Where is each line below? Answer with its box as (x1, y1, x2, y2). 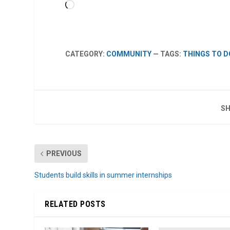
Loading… (74, 1, 105, 10)
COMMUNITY (106, 50, 152, 59)
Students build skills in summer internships (34, 171, 172, 180)
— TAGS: (151, 50, 183, 59)
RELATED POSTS (45, 199, 106, 209)
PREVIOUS (46, 149, 82, 158)
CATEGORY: (65, 50, 107, 59)
